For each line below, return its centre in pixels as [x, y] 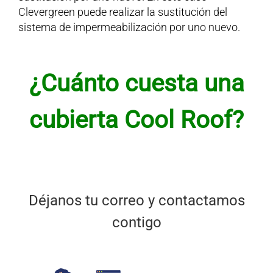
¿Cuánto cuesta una [136, 83]
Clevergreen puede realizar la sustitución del [122, 12]
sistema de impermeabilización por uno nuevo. [129, 27]
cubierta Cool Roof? [136, 120]
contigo [136, 223]
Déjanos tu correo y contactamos [136, 201]
